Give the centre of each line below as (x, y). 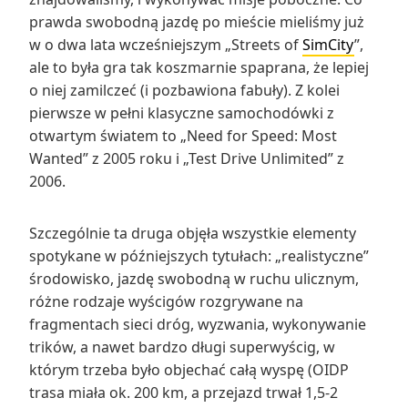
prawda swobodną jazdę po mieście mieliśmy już (197, 21)
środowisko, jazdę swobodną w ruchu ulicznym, (194, 278)
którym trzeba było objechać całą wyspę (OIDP (189, 369)
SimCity (328, 44)
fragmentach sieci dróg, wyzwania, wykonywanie (198, 324)
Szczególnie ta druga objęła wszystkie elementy (193, 233)
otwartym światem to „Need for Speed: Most (183, 135)
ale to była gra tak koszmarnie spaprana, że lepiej (199, 67)
